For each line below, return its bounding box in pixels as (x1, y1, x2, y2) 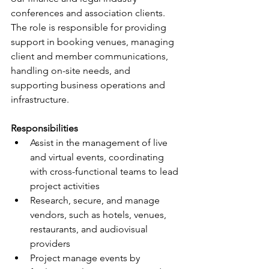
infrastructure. (11, 94, 69, 105)
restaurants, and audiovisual (30, 223, 150, 235)
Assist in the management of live (30, 137, 170, 148)
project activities (30, 180, 100, 192)
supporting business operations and (11, 79, 168, 91)
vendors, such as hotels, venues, (30, 209, 169, 220)
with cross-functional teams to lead (30, 166, 181, 177)
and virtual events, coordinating (30, 151, 166, 163)
